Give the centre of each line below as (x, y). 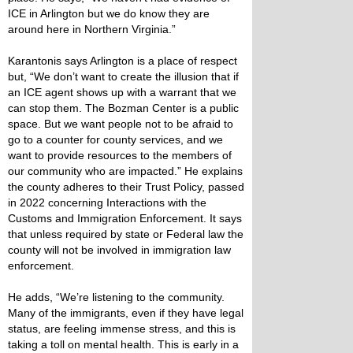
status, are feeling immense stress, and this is (122, 329)
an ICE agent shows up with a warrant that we (122, 92)
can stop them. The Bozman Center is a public (123, 108)
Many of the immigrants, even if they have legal (126, 313)
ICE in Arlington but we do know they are (109, 13)
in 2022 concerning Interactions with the (107, 203)
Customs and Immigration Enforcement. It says (125, 218)
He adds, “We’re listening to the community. (116, 297)
